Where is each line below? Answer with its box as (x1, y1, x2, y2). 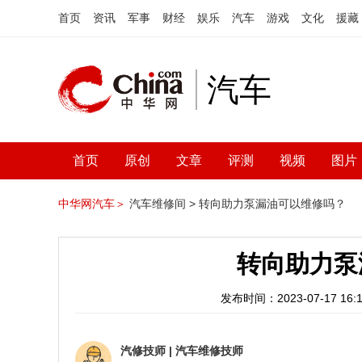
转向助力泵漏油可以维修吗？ (199, 197, 346, 210)
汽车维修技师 (175, 344, 243, 357)
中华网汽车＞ (58, 197, 126, 210)
